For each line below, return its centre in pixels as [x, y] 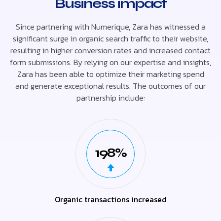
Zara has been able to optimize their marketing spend [110, 74]
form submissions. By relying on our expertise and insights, [110, 62]
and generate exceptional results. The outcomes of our [110, 86]
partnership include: [110, 97]
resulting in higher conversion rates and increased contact [110, 50]
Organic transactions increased [110, 199]
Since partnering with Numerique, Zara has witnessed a [110, 26]
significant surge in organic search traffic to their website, [110, 38]
